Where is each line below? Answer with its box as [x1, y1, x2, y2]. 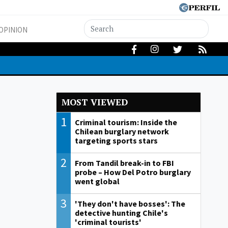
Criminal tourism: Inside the [75, 117, 178, 128]
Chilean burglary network [75, 126, 169, 137]
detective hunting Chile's [75, 208, 168, 218]
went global [75, 176, 120, 187]
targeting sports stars [75, 135, 158, 146]
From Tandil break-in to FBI [75, 158, 175, 168]
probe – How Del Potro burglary [75, 167, 191, 178]
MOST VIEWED [61, 96, 128, 108]
